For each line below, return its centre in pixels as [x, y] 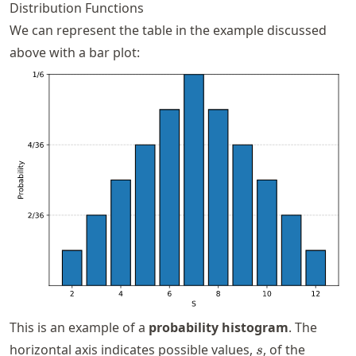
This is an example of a [79, 328]
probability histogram [219, 328]
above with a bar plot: [75, 53]
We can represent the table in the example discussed [168, 31]
